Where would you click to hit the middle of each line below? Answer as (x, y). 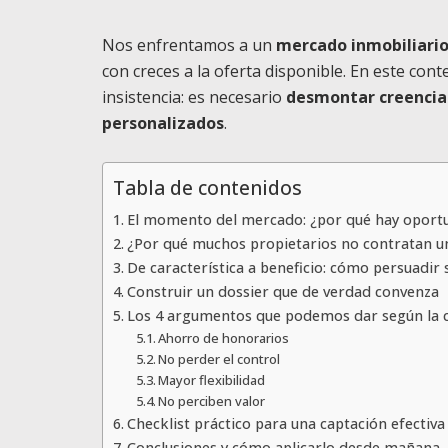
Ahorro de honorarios (224, 338)
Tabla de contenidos (207, 188)
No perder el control (219, 359)
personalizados (163, 123)
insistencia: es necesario (194, 97)
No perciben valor (212, 401)
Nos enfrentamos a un (189, 45)
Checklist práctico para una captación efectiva (285, 423)
